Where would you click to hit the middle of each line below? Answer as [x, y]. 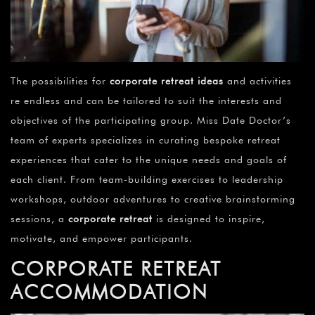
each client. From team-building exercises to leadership [147, 180]
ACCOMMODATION [109, 292]
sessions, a [39, 219]
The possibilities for [60, 81]
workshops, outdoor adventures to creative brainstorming [153, 199]
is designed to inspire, [209, 219]
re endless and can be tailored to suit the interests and [146, 101]
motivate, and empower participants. [102, 239]
